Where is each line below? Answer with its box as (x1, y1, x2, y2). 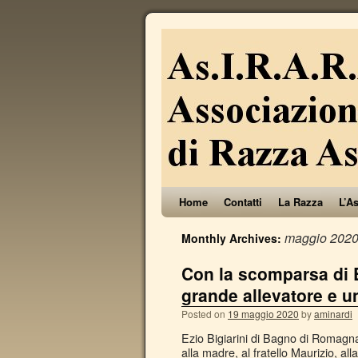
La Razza (278, 194, 323, 209)
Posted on (181, 307, 225, 320)
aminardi (314, 307, 352, 320)
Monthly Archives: (181, 230, 284, 246)
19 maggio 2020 (228, 307, 299, 320)
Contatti (224, 194, 262, 209)
